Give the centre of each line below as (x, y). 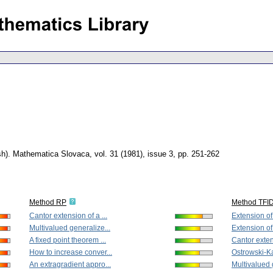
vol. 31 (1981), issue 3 (134, 154)
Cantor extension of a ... (68, 216)
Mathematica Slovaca (51, 154)
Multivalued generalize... (70, 228)
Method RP (48, 203)
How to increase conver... (71, 253)
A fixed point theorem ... (68, 240)
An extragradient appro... (70, 265)
